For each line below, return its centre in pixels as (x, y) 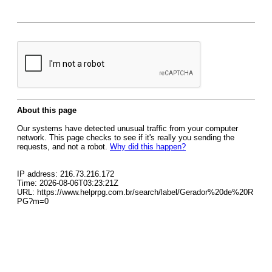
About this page (47, 110)
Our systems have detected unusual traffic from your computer (127, 128)
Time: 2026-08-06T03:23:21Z (68, 183)
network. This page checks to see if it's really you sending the (126, 138)
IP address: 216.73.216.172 (66, 174)
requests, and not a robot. (63, 147)
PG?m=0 (33, 201)
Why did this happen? (148, 147)
